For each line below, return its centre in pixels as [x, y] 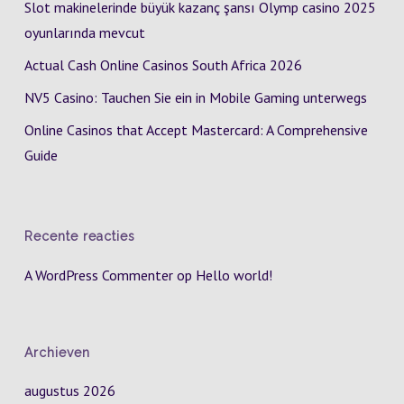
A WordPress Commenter [98, 275]
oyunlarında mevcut [84, 32]
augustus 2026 [69, 390]
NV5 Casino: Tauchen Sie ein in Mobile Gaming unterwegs [195, 97]
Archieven [57, 353]
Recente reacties [79, 236]
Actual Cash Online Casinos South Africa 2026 [163, 65]
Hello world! [234, 275]
